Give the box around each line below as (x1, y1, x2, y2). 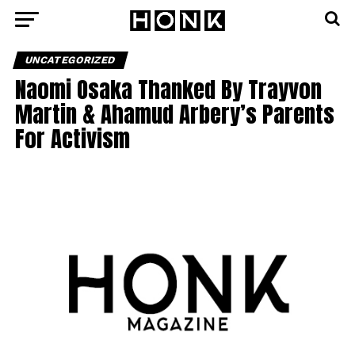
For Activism (14, 121, 130, 155)
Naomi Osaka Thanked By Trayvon (14, 72, 322, 106)
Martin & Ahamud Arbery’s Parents (14, 97, 334, 131)
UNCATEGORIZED (23, 54, 117, 66)
